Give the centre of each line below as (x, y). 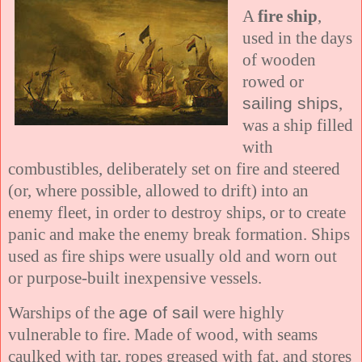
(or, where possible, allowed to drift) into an (158, 191)
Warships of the (63, 313)
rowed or (273, 82)
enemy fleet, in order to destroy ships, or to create (177, 213)
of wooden (279, 60)
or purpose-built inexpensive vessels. (135, 278)
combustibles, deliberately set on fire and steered (174, 169)
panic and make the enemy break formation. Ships (179, 234)
